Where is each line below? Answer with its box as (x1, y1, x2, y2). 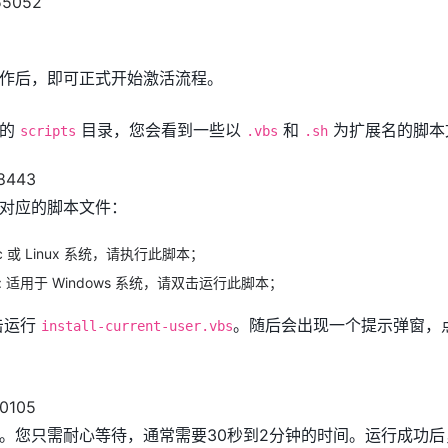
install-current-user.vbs (41, 318, 233, 335)
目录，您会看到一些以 (76, 119, 246, 140)
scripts (20, 122, 76, 139)
